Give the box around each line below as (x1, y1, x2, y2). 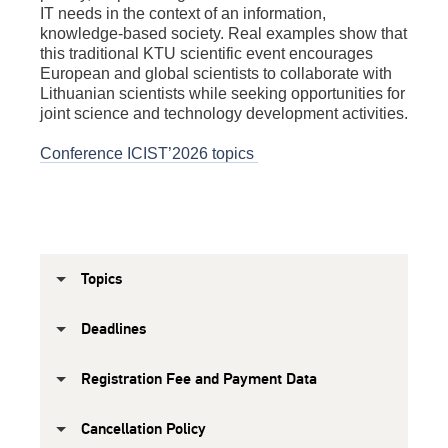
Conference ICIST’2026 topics (40, 145, 258, 163)
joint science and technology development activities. (40, 105, 408, 123)
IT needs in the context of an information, (40, 5, 326, 23)
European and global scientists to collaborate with (40, 65, 392, 83)
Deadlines (81, 319, 146, 340)
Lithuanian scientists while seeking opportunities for (40, 85, 405, 103)
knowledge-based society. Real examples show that (40, 25, 407, 43)
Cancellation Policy (81, 419, 206, 440)
